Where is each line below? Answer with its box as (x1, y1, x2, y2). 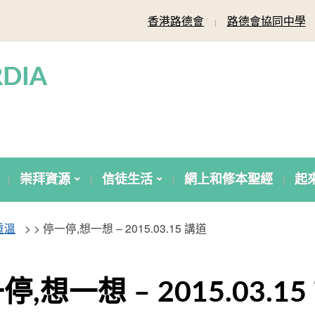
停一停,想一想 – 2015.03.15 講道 (43, 220, 207, 236)
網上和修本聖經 (184, 173, 273, 186)
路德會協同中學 (226, 12, 306, 28)
